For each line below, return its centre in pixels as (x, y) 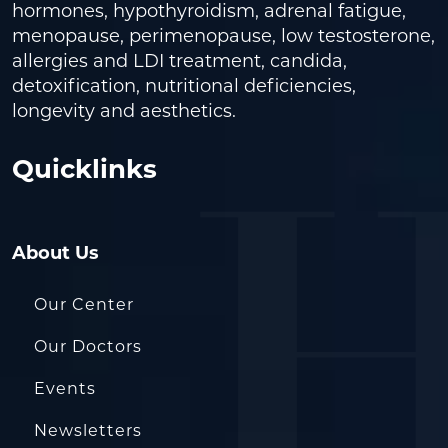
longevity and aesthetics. (124, 111)
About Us (55, 253)
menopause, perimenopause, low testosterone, (223, 36)
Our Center (84, 304)
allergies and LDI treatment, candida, (179, 61)
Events (65, 388)
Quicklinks (84, 169)
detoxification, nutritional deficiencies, (184, 86)
